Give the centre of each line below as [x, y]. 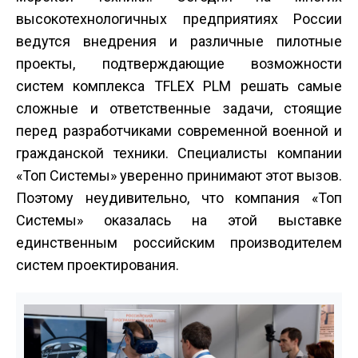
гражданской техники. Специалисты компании [179, 153]
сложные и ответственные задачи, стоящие [179, 108]
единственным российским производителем [179, 242]
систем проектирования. [97, 265]
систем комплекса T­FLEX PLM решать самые [179, 86]
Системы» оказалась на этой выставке [179, 220]
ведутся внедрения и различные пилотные [179, 41]
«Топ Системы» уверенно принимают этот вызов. [179, 175]
